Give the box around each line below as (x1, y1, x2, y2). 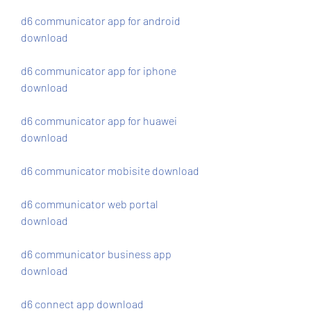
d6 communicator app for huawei (21, 114, 177, 127)
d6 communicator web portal (21, 197, 158, 210)
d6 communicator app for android (21, 14, 180, 27)
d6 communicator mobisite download (21, 164, 199, 177)
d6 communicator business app (21, 247, 171, 260)
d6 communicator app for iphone (21, 64, 176, 77)
